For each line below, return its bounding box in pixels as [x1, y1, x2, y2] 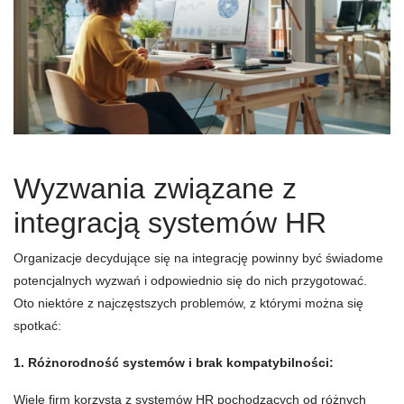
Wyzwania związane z [14, 172, 297, 206]
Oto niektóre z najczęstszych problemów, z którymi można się [14, 296, 363, 311]
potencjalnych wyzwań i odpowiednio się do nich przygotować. [14, 273, 367, 289]
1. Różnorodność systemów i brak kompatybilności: [14, 355, 334, 371]
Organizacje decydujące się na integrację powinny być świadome [14, 251, 383, 266]
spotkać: [14, 318, 61, 334]
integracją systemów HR [14, 207, 326, 240]
